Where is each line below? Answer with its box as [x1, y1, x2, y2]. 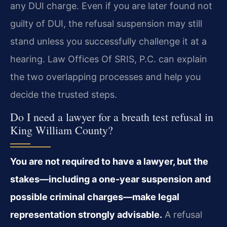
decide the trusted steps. [10, 89, 117, 100]
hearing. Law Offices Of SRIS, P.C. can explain [10, 53, 207, 64]
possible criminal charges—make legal [10, 191, 179, 202]
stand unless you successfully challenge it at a [10, 35, 207, 47]
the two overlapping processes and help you [10, 71, 201, 82]
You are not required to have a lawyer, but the [10, 156, 208, 167]
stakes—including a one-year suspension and [10, 173, 211, 184]
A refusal [162, 209, 202, 220]
